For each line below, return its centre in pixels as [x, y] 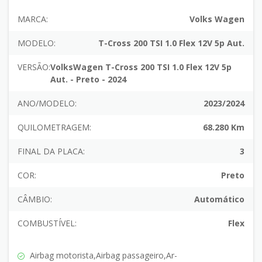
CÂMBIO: [35, 199]
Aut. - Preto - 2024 [88, 79]
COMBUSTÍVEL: [47, 223]
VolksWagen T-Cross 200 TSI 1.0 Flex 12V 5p [141, 67]
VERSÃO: [34, 67]
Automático [219, 199]
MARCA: [33, 19]
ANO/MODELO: [47, 103]
